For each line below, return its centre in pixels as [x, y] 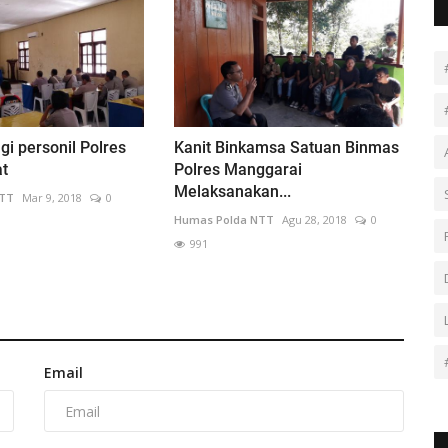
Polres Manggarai [237, 170]
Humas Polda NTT [223, 220]
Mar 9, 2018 [51, 198]
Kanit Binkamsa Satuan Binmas [286, 148]
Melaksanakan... [232, 192]
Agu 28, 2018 [314, 220]
